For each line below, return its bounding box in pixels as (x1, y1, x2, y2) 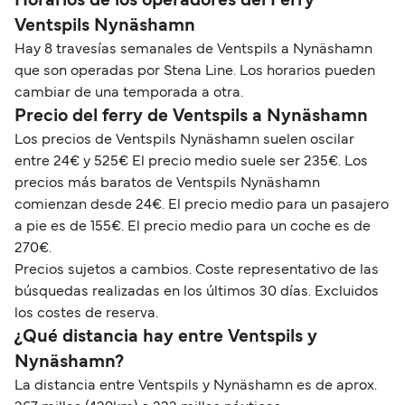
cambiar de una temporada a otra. (14, 86, 243, 99)
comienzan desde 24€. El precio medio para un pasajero (14, 198, 389, 212)
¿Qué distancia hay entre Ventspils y (14, 328, 317, 345)
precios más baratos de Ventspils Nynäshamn (14, 176, 320, 190)
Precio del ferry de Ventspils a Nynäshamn (14, 108, 368, 125)
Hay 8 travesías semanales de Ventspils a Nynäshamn (14, 42, 372, 56)
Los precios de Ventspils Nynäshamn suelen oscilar (14, 133, 354, 146)
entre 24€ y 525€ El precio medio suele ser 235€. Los (14, 155, 368, 168)
